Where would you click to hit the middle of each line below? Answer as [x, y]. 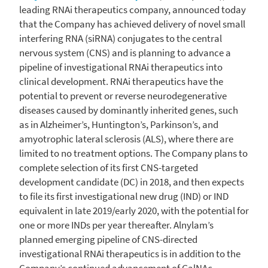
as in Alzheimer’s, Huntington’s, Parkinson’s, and [119, 124]
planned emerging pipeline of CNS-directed [108, 239]
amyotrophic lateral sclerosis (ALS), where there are [126, 138]
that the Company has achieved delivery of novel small [132, 24]
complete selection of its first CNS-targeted [109, 167]
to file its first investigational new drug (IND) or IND [124, 196]
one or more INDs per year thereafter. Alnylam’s [116, 225]
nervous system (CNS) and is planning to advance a [125, 52]
